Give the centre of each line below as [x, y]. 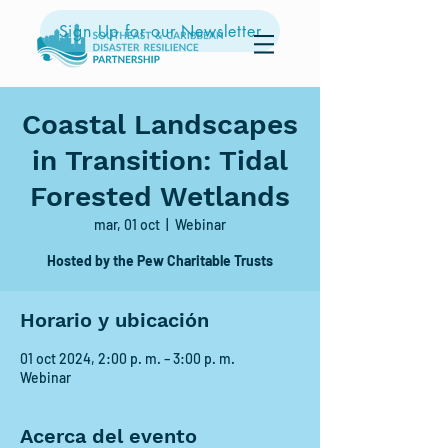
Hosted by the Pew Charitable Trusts [160, 260]
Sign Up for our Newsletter [160, 31]
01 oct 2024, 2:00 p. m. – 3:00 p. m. [127, 358]
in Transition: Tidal [160, 160]
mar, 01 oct [127, 224]
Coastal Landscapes [160, 124]
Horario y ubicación [114, 320]
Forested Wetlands [160, 196]
